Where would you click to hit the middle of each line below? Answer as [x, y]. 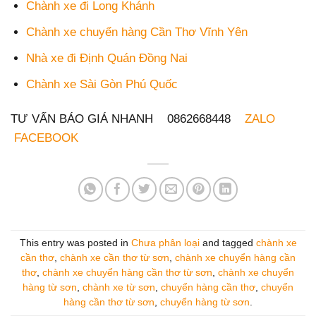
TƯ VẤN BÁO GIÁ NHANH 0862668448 [128, 119]
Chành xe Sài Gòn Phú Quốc [102, 85]
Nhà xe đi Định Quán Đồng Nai [107, 58]
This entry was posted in [75, 243]
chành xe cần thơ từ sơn [115, 257]
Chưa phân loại [165, 243]
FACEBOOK [46, 138]
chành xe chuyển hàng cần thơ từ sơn [127, 272]
